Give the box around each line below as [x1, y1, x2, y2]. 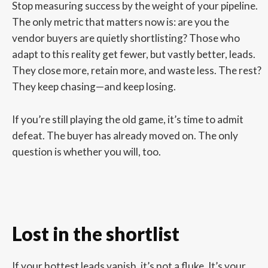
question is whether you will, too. [11, 145, 161, 158]
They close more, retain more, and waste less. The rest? [11, 63, 261, 77]
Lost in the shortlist [11, 222, 179, 245]
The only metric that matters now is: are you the [11, 15, 229, 28]
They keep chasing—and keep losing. [11, 80, 176, 93]
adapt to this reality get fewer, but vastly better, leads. [11, 47, 255, 60]
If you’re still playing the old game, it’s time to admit [11, 112, 243, 126]
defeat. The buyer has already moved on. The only [11, 129, 238, 142]
